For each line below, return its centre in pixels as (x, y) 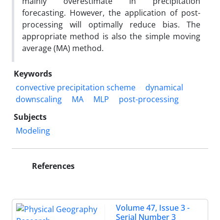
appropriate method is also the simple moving (111, 36)
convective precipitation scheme (76, 87)
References (52, 166)
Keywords (33, 73)
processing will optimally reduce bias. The (111, 24)
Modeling (33, 130)
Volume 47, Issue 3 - (153, 207)
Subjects (30, 117)
